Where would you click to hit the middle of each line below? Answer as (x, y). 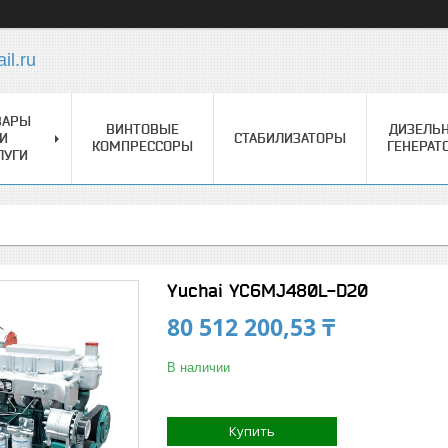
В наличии (198, 367)
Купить (252, 431)
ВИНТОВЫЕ (142, 129)
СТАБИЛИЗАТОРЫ (290, 138)
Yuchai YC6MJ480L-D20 (267, 290)
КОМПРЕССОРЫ (142, 146)
